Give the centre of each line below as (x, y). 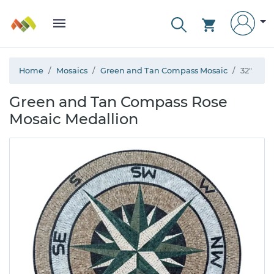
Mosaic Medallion (74, 119)
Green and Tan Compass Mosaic (164, 71)
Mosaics (72, 71)
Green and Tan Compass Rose (118, 102)
